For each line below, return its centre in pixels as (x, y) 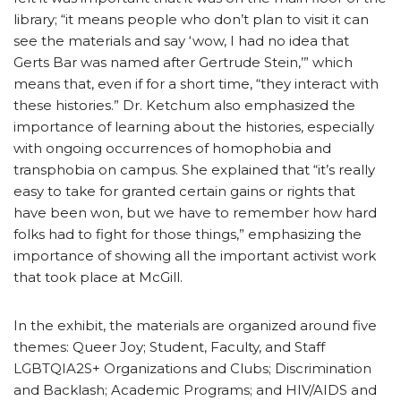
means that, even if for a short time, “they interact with (196, 84)
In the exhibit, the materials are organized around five (195, 326)
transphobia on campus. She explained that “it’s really (194, 170)
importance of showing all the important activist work (195, 256)
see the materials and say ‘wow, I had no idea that (181, 41)
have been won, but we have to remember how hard (195, 213)
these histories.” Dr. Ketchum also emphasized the (184, 106)
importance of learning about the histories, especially (194, 127)
